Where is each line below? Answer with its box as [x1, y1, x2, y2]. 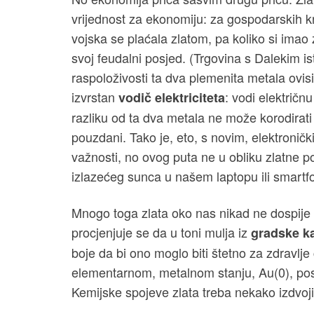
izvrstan [71, 88, 118, 107]
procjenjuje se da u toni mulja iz [71, 223, 251, 242]
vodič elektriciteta [118, 88, 225, 107]
